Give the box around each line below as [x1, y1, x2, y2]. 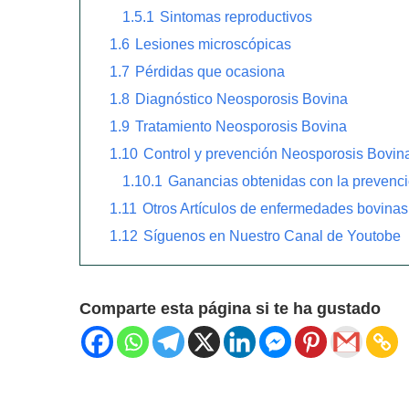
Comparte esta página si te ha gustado [79, 299, 381, 318]
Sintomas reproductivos [160, 7, 312, 25]
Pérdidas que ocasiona [135, 62, 285, 79]
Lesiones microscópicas [135, 35, 291, 52]
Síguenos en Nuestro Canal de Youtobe [143, 226, 401, 244]
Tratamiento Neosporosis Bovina [135, 117, 347, 134]
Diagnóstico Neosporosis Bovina [135, 89, 348, 107]
